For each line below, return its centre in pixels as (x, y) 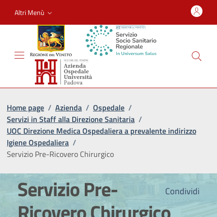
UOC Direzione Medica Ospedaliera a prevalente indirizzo (101, 131)
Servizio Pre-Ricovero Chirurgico (60, 154)
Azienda (69, 107)
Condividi (181, 191)
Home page (25, 107)
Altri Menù (29, 12)
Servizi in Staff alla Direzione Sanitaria (71, 119)
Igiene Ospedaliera (38, 142)
